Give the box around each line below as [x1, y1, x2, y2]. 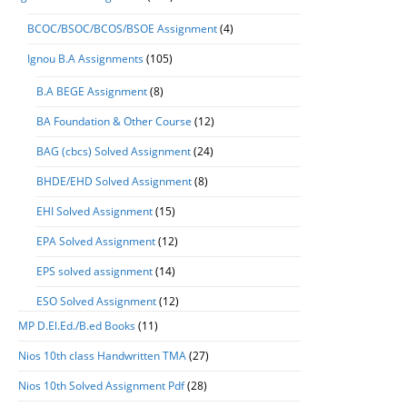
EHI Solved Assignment [36, 203, 153, 219]
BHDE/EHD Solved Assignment [36, 174, 192, 189]
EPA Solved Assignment [36, 233, 155, 249]
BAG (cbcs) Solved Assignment [36, 144, 191, 159]
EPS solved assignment [36, 263, 153, 279]
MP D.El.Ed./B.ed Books [18, 318, 135, 333]
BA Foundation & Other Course [36, 114, 192, 129]
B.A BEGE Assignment [36, 84, 147, 99]
